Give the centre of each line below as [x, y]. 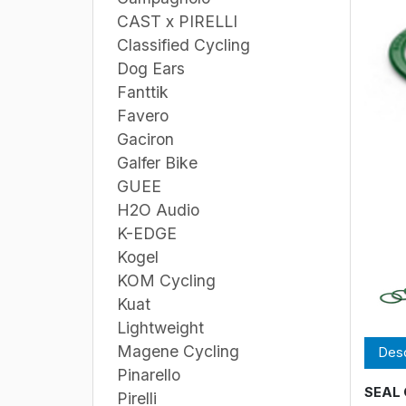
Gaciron [145, 139]
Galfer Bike [157, 162]
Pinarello [149, 374]
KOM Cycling [166, 280]
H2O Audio [158, 209]
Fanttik [143, 92]
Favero [143, 115]
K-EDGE [147, 233]
